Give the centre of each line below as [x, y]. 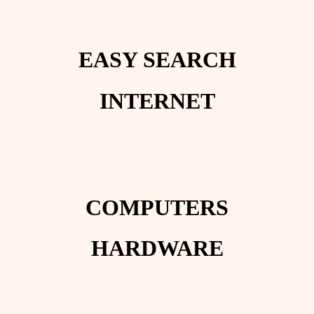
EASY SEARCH [157, 60]
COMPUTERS [157, 207]
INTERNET [157, 101]
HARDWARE [157, 248]
